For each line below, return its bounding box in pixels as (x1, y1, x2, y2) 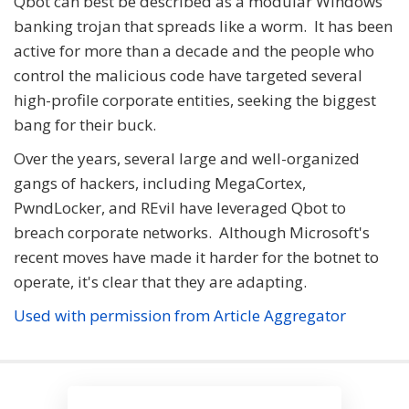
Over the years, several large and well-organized (14, 148, 360, 170)
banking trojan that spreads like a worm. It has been (14, 16, 393, 37)
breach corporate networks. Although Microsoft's (14, 222, 370, 244)
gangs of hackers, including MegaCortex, (14, 173, 306, 194)
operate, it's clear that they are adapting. (14, 271, 307, 293)
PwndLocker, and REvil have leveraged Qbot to (14, 197, 346, 219)
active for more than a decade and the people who (14, 40, 374, 62)
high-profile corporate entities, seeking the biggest (14, 89, 376, 111)
